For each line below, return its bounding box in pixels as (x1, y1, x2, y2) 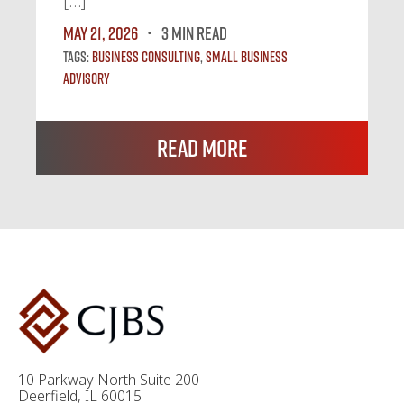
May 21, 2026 (63, 22, 138, 44)
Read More (156, 133, 248, 163)
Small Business (206, 48, 288, 67)
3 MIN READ (161, 22, 227, 44)
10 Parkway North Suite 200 (18, 369, 199, 390)
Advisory (63, 69, 110, 88)
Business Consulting (92, 48, 200, 67)
